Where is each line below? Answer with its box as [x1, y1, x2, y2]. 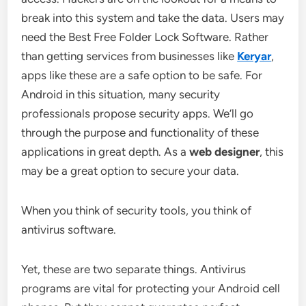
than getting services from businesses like [21, 49, 238, 63]
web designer [189, 145, 260, 158]
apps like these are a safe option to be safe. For [21, 68, 263, 82]
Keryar [237, 49, 272, 63]
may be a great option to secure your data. [21, 164, 240, 178]
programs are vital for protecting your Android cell [21, 281, 281, 295]
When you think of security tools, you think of [21, 204, 252, 217]
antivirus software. [21, 223, 117, 236]
